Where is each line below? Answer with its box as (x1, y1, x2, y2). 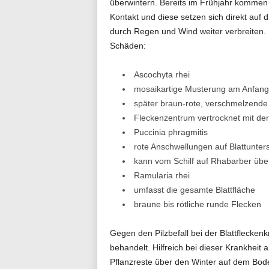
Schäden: (109, 40, 146, 50)
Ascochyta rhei (133, 69, 190, 79)
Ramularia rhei (133, 170, 190, 180)
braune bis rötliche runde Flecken (133, 199, 261, 209)
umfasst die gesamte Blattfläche (133, 184, 255, 195)
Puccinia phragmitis (133, 127, 208, 137)
